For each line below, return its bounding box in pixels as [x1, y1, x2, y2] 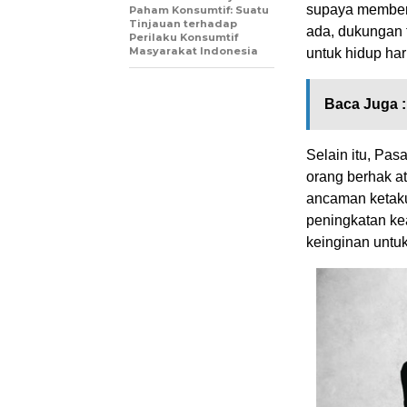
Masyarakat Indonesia [129, 45, 258, 58]
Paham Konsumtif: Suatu [129, 4, 269, 17]
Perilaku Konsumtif [129, 31, 238, 45]
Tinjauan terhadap [129, 17, 237, 31]
